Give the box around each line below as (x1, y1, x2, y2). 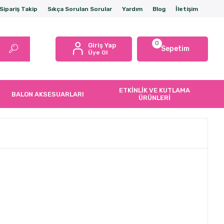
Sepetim (161, 44, 190, 53)
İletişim (175, 5, 198, 12)
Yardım (121, 5, 142, 12)
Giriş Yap (87, 41, 116, 49)
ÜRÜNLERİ (138, 94, 171, 101)
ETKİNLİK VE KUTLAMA (119, 86, 190, 94)
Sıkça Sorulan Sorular (47, 5, 112, 12)
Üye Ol (87, 49, 107, 56)
